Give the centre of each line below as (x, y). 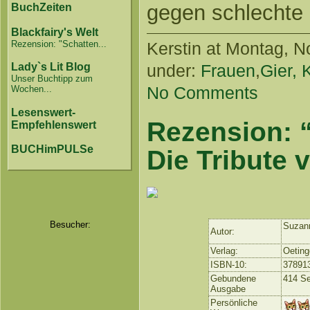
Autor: (222, 232)
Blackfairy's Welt (55, 32)
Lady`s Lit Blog (51, 67)
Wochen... (32, 89)
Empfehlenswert (54, 125)
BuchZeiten (42, 8)
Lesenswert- (44, 112)
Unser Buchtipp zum (52, 79)
